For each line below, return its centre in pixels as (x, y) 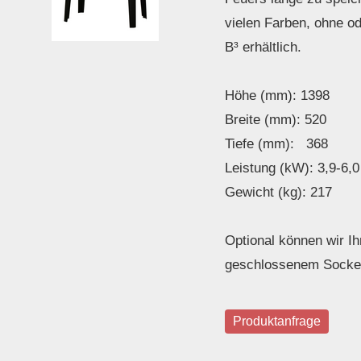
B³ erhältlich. (263, 47)
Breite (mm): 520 (276, 120)
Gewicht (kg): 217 (278, 192)
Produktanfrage (277, 321)
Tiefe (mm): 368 (276, 144)
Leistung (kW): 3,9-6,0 (292, 168)
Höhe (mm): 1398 (277, 95)
